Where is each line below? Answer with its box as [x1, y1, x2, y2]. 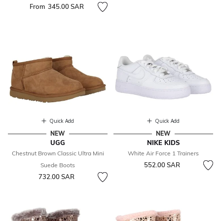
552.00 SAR [144, 161, 180, 169]
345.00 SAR [47, 2, 84, 11]
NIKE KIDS [147, 139, 180, 147]
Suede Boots [40, 161, 75, 169]
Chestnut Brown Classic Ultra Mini [11, 149, 104, 157]
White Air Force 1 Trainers [128, 149, 199, 157]
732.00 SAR [38, 173, 74, 181]
